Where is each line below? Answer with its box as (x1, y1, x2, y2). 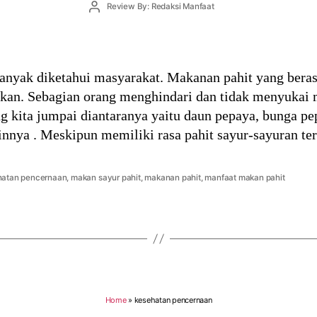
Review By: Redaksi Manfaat (106, 1, 214, 12)
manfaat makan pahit (204, 172, 285, 183)
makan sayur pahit (71, 172, 141, 183)
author (93, 12, 119, 23)
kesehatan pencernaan (134, 294, 212, 305)
